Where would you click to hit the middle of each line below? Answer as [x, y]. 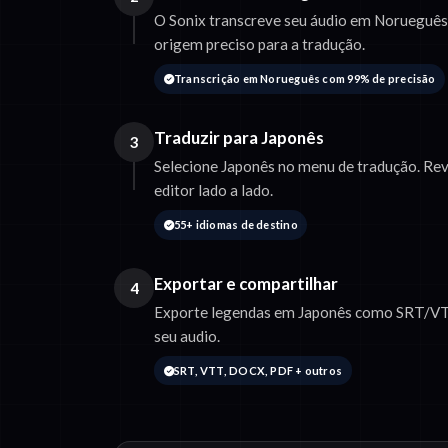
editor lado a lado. [213, 189]
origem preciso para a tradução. [259, 44]
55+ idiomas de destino [235, 224]
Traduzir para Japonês [239, 137]
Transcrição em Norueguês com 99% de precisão [304, 78]
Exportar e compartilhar [246, 283]
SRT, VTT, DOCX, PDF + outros [258, 370]
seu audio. [187, 335]
